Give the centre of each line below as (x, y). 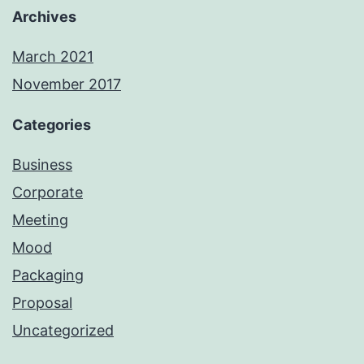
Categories (52, 125)
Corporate (48, 193)
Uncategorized (63, 331)
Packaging (48, 275)
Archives (44, 17)
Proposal (42, 303)
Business (42, 165)
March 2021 (53, 57)
